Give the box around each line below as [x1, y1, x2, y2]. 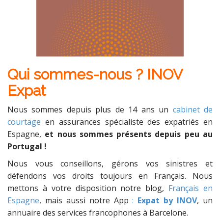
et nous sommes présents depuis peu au [45, 129, 213, 139]
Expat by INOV [137, 195, 197, 206]
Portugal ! [7, 141, 47, 152]
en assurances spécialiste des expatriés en [41, 116, 213, 127]
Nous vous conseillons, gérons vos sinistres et [7, 158, 213, 169]
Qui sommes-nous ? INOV [7, 66, 182, 83]
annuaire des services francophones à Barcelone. [7, 207, 188, 218]
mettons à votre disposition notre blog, [7, 183, 169, 193]
